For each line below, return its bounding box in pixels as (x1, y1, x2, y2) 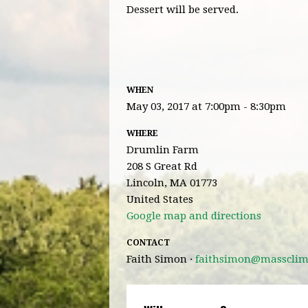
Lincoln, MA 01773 (126, 176, 217, 189)
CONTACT (126, 237, 170, 247)
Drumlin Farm (126, 143, 199, 156)
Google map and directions (126, 209, 261, 222)
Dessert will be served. (126, 3, 239, 16)
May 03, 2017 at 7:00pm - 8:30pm (126, 100, 286, 113)
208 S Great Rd (126, 159, 197, 173)
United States (126, 192, 193, 206)
